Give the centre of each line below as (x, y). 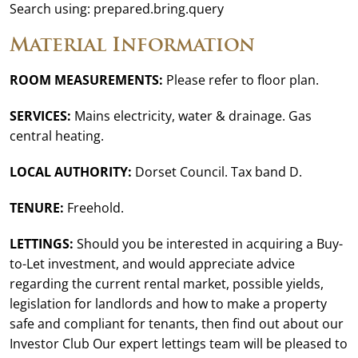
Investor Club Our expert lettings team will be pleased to (179, 344)
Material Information (132, 44)
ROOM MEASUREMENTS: (86, 80)
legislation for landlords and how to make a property (168, 304)
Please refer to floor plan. (241, 80)
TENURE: (37, 208)
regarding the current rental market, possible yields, (167, 284)
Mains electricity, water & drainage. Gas (191, 116)
